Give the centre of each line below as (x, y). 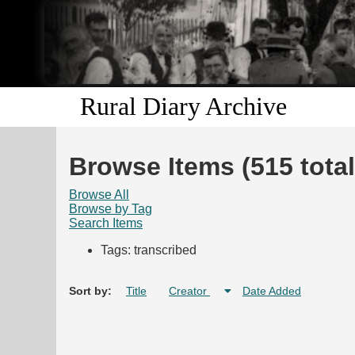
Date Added (272, 291)
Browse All (99, 195)
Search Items (106, 223)
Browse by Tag (111, 209)
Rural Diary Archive (183, 107)
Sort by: (92, 291)
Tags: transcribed (149, 250)
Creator (189, 291)
